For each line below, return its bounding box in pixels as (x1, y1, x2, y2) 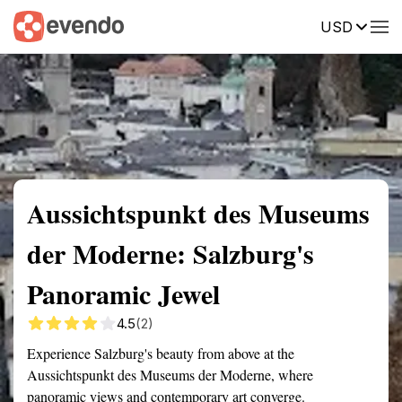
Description (251, 17, 319, 33)
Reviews (345, 17, 396, 33)
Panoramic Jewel (27, 274, 220, 313)
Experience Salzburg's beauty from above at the (27, 344, 294, 363)
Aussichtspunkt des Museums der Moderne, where (27, 365, 313, 384)
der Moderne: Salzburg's (27, 233, 314, 273)
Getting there (147, 17, 224, 33)
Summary (13, 17, 67, 33)
